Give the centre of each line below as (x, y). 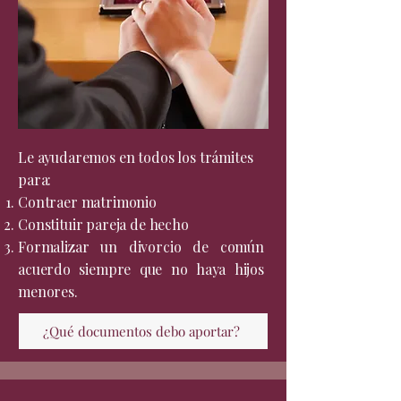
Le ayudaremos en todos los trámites (136, 157)
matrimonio (119, 202)
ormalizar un (77, 247)
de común (222, 247)
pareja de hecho (137, 224)
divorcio (155, 247)
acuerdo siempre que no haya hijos (141, 269)
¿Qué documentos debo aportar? (141, 331)
